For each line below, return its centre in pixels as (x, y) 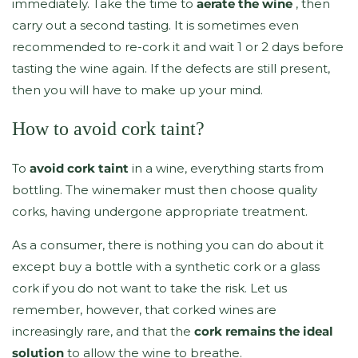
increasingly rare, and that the (103, 332)
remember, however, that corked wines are (144, 310)
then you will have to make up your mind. (137, 90)
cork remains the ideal (264, 332)
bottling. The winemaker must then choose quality (165, 190)
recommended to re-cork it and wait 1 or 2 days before (178, 47)
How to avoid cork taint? (108, 129)
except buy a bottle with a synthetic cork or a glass (166, 267)
